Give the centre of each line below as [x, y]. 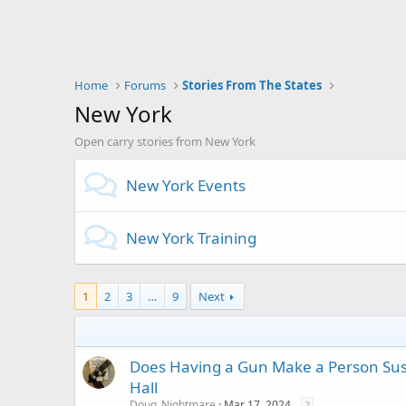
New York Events [186, 185]
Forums [145, 85]
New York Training [191, 238]
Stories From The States [252, 85]
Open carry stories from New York [165, 141]
